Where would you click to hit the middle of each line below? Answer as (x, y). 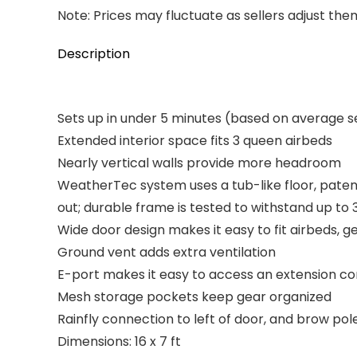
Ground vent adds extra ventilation (167, 252)
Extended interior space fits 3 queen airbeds (195, 141)
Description (94, 54)
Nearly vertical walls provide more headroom (199, 163)
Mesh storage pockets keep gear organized (194, 297)
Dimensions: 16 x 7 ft (119, 341)
